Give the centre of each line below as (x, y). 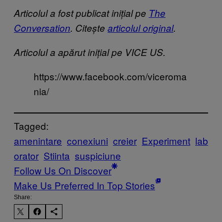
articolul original (140, 28)
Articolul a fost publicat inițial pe (81, 13)
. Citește (89, 28)
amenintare (38, 140)
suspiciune (98, 155)
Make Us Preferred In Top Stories (84, 185)
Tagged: (31, 125)
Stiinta (57, 155)
